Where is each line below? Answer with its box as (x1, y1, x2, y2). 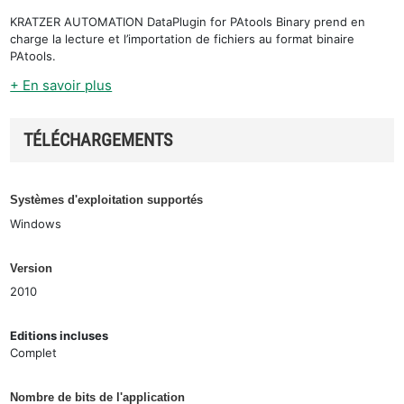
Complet (10, 345, 58, 360)
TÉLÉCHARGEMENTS (23, 128, 173, 151)
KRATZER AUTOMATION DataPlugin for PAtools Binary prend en (10, 14, 366, 29)
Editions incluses (10, 328, 109, 343)
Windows (10, 216, 62, 231)
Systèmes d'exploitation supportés (10, 193, 204, 207)
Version (10, 261, 53, 275)
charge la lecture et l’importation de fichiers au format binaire (10, 31, 355, 46)
